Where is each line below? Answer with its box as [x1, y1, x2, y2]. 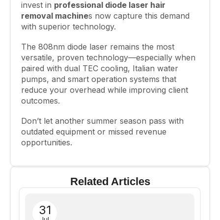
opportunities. [21, 137, 72, 147]
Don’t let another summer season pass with [21, 115, 184, 126]
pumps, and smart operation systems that [21, 74, 176, 84]
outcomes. [21, 95, 60, 106]
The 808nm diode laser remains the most [21, 41, 174, 52]
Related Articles [70, 175, 150, 188]
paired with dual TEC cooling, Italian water [21, 63, 178, 73]
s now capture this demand [88, 11, 190, 21]
